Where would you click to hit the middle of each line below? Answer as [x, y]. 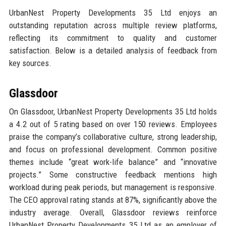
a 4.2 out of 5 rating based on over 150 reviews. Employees [113, 124]
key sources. [30, 63]
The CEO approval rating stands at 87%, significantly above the [113, 200]
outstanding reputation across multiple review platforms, [113, 25]
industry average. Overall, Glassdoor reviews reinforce [113, 213]
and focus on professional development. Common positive [113, 150]
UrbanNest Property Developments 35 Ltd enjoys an [113, 13]
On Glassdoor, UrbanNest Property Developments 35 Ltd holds [113, 112]
